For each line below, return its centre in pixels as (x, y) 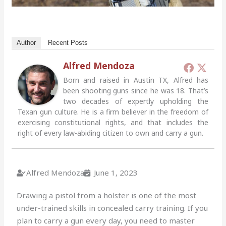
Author (26, 43)
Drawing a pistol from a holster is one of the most (107, 195)
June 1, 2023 (116, 173)
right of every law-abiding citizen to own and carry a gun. (111, 133)
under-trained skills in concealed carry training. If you (112, 208)
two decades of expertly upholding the (136, 101)
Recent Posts (68, 43)
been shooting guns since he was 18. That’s (136, 91)
